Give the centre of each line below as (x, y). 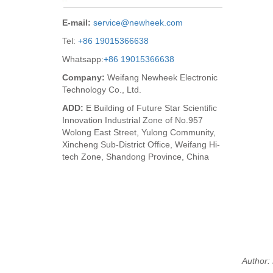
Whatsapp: (83, 59)
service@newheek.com (138, 23)
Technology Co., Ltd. (102, 90)
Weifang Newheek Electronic (162, 77)
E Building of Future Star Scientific (151, 108)
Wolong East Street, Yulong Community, (139, 132)
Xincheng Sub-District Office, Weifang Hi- (141, 144)
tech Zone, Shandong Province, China (136, 157)
